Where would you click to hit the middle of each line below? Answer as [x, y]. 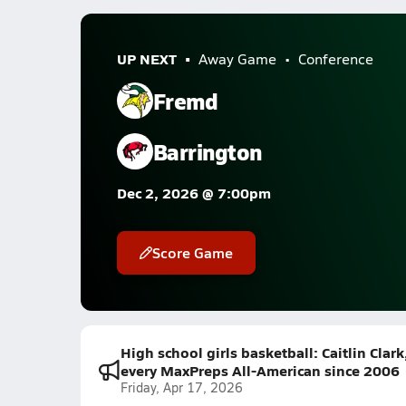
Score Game [192, 252]
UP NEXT [146, 58]
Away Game [237, 58]
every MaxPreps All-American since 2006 [260, 370]
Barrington [207, 151]
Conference [335, 58]
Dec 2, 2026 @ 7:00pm [193, 193]
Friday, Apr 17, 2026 [181, 387]
